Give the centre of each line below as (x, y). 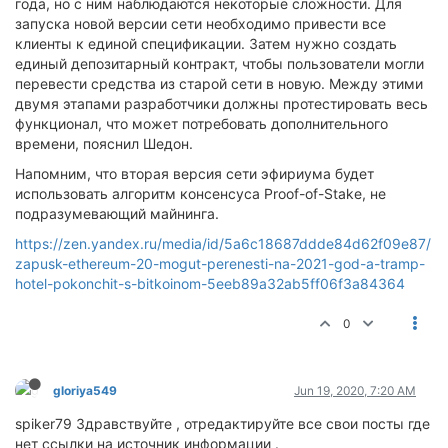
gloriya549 (85, 390)
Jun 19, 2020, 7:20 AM (355, 390)
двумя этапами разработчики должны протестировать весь (221, 103)
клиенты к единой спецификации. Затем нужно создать (206, 43)
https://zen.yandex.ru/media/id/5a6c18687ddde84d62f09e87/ (223, 243)
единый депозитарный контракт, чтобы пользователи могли (219, 63)
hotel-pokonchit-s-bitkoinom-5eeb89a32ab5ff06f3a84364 (210, 283)
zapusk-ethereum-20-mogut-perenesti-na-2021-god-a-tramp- (220, 263)
